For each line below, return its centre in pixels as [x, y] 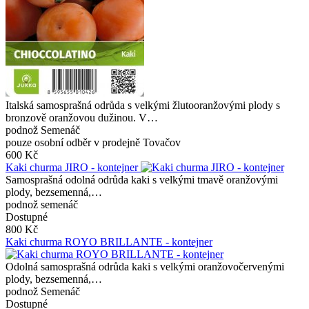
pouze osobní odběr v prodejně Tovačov [93, 142]
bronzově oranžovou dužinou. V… [82, 117]
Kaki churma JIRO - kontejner [73, 167]
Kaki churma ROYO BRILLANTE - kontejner [109, 241]
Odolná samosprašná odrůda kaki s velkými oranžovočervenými [145, 266]
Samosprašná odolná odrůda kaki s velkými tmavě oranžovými [142, 179]
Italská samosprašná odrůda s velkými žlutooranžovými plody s [143, 105]
